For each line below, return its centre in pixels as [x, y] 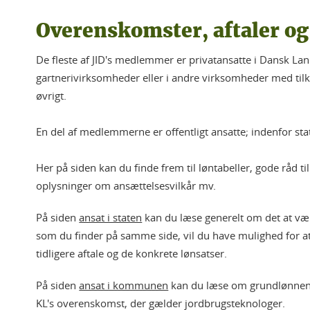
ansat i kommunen [124, 285]
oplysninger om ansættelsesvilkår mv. [126, 185]
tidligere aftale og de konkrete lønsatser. [132, 253]
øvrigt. [52, 95]
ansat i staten [111, 217]
